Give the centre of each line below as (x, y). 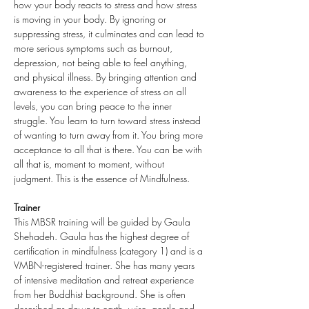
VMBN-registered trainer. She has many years (106, 265)
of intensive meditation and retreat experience (105, 280)
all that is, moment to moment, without (90, 164)
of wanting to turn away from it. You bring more (110, 135)
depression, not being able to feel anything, (102, 62)
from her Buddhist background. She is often (101, 294)
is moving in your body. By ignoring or (91, 19)
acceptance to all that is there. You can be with (109, 149)
